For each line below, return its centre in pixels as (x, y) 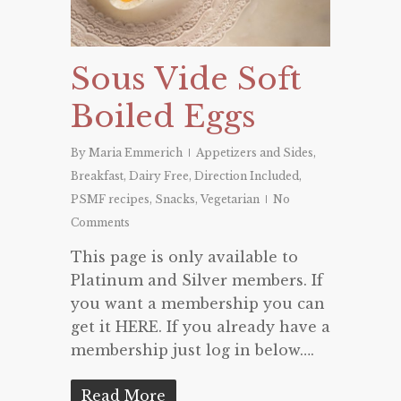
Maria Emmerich (136, 153)
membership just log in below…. (192, 350)
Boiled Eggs (163, 117)
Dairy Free (159, 176)
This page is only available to (184, 257)
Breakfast (97, 176)
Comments (100, 223)
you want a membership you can (198, 304)
